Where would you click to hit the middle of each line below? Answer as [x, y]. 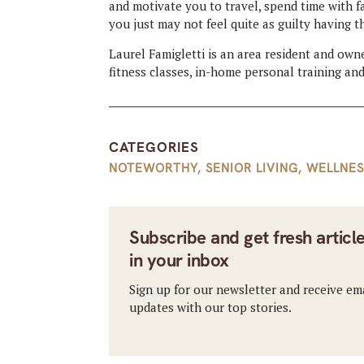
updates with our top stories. [211, 307]
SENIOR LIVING [252, 168]
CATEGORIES [154, 147]
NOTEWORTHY [154, 168]
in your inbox [179, 260]
